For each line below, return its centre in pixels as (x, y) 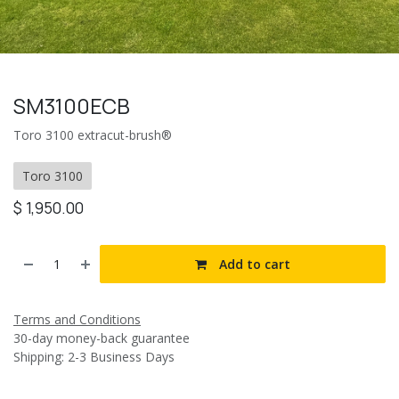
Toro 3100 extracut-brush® (93, 134)
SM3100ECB (72, 106)
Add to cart (253, 264)
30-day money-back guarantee (102, 338)
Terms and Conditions (77, 319)
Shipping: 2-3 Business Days (94, 356)
